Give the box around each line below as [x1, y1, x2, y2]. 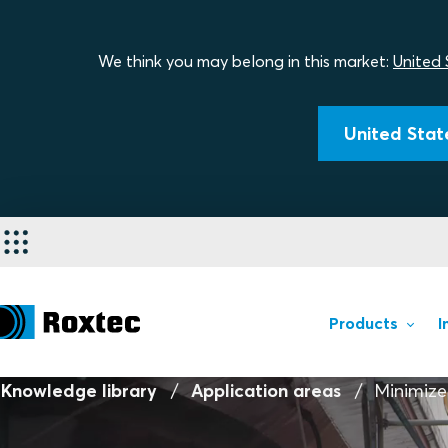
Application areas [190, 379, 341, 402]
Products [328, 313, 398, 333]
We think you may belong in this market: [98, 51, 393, 71]
